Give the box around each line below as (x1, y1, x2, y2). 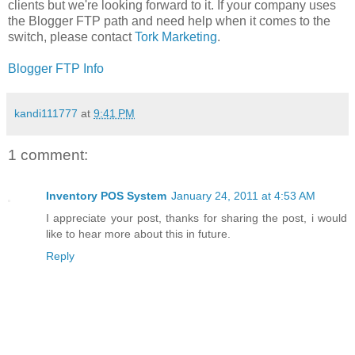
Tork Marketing (135, 29, 217, 44)
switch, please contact (8, 29, 135, 44)
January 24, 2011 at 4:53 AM (171, 189, 315, 203)
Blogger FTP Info (8, 61, 104, 75)
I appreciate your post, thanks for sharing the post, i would (46, 212, 347, 225)
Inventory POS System (46, 189, 166, 203)
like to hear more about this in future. (46, 227, 231, 241)
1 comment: (8, 146, 88, 163)
